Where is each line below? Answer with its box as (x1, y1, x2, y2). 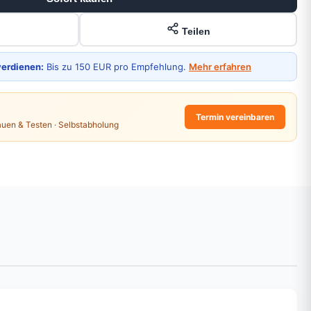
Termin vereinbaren (196, 111, 274, 122)
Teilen (178, 25, 210, 37)
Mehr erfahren (189, 60, 251, 72)
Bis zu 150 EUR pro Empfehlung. (44, 60, 189, 72)
